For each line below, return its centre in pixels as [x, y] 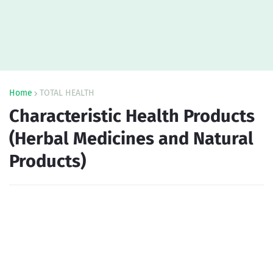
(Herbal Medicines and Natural [131, 139]
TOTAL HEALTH [67, 93]
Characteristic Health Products [132, 116]
